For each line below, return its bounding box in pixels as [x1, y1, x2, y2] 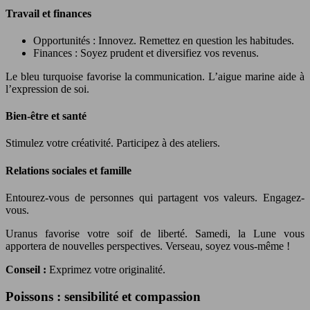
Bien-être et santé [6, 110, 86, 122]
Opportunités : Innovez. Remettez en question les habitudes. [33, 34, 294, 46]
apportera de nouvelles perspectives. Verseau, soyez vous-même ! [6, 239, 290, 252]
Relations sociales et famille [6, 164, 131, 176]
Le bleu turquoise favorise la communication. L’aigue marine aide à [6, 70, 304, 82]
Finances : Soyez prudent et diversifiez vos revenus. [33, 46, 259, 59]
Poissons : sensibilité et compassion [6, 289, 201, 304]
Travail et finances [6, 7, 91, 19]
